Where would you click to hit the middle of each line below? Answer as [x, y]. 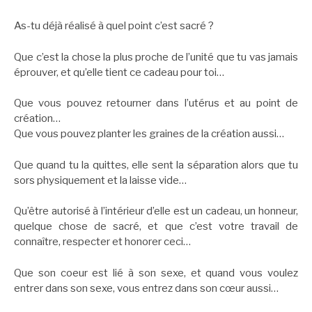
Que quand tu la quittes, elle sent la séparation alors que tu [156, 165]
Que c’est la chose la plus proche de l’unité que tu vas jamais [156, 57]
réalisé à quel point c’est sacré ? [138, 26]
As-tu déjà [38, 26]
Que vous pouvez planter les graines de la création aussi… [149, 134]
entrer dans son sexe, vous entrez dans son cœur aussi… [146, 288]
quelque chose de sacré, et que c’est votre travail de [156, 227]
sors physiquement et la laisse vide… [100, 180]
